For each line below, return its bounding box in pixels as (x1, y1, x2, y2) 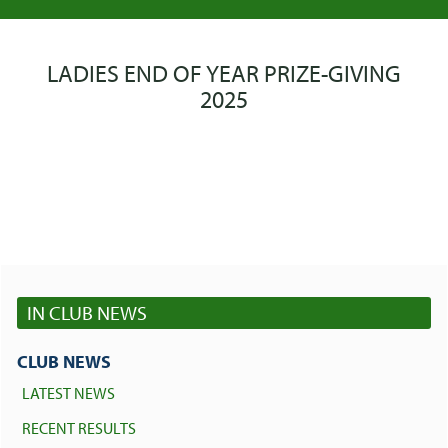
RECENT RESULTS (22, 418, 136, 439)
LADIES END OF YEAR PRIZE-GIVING (47, 58, 401, 88)
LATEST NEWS (22, 383, 115, 404)
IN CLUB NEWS (27, 300, 147, 325)
